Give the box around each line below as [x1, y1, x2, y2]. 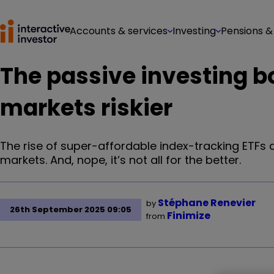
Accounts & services [70, 24, 168, 38]
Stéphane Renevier [158, 196, 256, 210]
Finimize [167, 209, 210, 223]
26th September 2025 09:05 [10, 204, 131, 215]
